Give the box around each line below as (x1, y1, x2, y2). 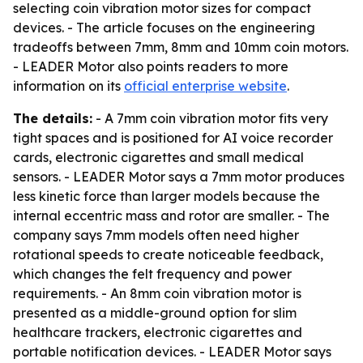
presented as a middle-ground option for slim (13, 305, 297, 321)
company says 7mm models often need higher (13, 227, 299, 243)
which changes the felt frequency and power (13, 266, 292, 282)
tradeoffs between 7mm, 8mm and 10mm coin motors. (13, 39, 348, 55)
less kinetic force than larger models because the (13, 188, 320, 204)
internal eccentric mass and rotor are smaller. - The (13, 207, 330, 224)
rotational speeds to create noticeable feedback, (13, 246, 323, 263)
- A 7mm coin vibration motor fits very (92, 110, 328, 126)
